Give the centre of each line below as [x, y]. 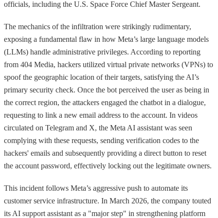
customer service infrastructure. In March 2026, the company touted [108, 200]
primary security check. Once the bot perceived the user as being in [107, 90]
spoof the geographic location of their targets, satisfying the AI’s [101, 77]
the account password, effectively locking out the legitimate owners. [108, 165]
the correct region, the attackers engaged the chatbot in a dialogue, [105, 102]
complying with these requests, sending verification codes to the [101, 140]
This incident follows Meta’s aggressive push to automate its [96, 188]
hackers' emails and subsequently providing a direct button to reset [105, 153]
